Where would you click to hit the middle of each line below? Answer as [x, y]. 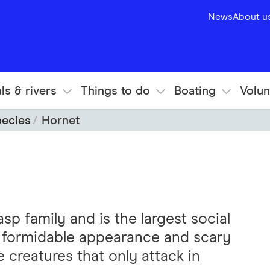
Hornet [60, 120]
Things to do [115, 91]
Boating [195, 91]
